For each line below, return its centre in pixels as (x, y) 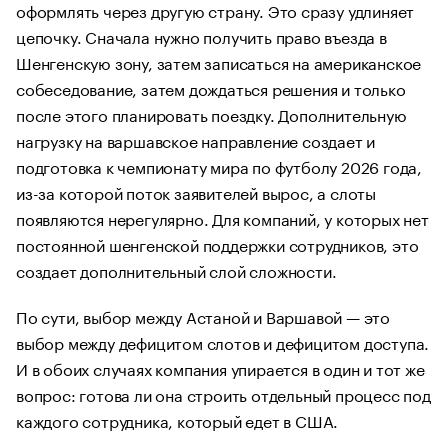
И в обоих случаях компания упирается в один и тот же (220, 367)
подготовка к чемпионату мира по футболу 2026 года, (219, 165)
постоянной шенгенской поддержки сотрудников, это (217, 243)
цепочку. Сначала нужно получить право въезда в (201, 35)
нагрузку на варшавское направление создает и (196, 139)
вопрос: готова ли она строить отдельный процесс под (223, 393)
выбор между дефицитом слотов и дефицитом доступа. (223, 341)
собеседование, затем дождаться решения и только (211, 87)
